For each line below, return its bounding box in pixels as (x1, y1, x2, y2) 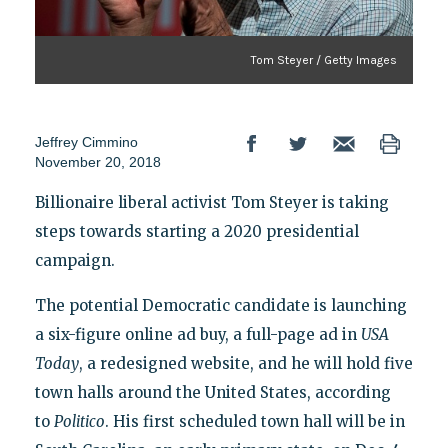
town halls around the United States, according (34, 382, 391, 402)
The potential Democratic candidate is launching (34, 295, 407, 315)
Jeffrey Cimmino (34, 133, 138, 150)
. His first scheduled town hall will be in (104, 411, 405, 431)
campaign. (34, 250, 115, 270)
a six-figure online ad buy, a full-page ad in (34, 324, 361, 344)
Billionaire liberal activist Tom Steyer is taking (34, 192, 389, 212)
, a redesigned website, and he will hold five (78, 353, 413, 373)
